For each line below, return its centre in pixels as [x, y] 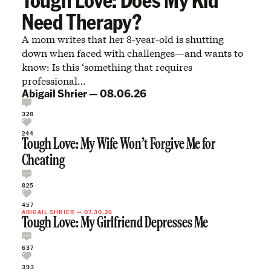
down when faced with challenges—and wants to [132, 53]
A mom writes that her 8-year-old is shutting [123, 39]
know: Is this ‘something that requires [107, 67]
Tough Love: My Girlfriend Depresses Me [115, 224]
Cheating [43, 162]
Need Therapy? [82, 21]
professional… [54, 81]
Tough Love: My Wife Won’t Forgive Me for [119, 145]
